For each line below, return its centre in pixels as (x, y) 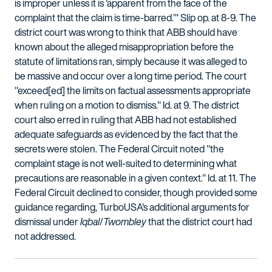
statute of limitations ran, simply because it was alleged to (131, 61)
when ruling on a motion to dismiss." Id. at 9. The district (127, 105)
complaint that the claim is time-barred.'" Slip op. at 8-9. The (135, 18)
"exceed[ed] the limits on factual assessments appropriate (133, 90)
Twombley (125, 222)
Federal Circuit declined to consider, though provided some (136, 192)
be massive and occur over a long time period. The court (131, 76)
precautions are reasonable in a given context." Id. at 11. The (135, 178)
